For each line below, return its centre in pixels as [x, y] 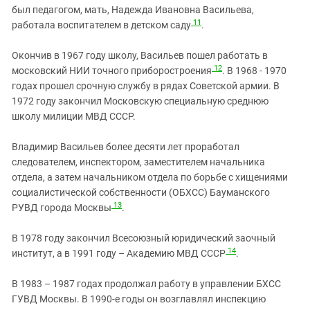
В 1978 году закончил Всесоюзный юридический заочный [144, 238]
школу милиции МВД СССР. [74, 117]
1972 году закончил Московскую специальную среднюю [140, 101]
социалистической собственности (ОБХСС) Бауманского [141, 193]
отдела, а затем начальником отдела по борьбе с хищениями [150, 177]
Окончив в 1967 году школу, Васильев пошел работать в [140, 56]
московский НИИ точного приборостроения [112, 71]
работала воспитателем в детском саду [101, 25]
